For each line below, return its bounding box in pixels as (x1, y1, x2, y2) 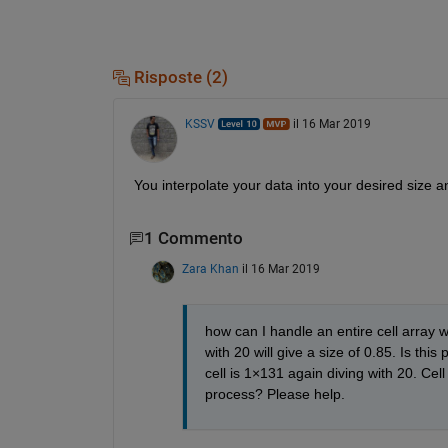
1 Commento (143, 229, 243, 249)
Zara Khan (181, 261, 239, 276)
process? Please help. (204, 385, 349, 402)
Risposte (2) (129, 67, 228, 87)
